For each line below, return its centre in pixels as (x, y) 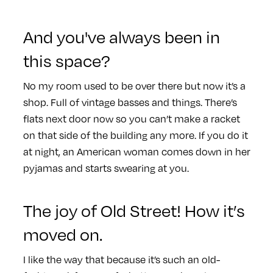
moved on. (62, 233)
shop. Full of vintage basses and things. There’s (130, 102)
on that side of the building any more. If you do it (135, 135)
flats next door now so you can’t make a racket (131, 118)
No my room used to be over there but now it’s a (134, 85)
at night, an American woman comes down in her (136, 151)
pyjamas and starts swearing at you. (106, 168)
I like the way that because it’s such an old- (121, 259)
